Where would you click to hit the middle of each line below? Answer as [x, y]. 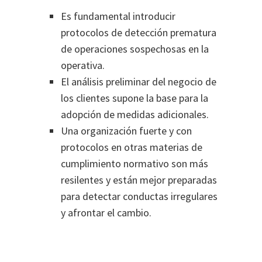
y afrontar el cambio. [106, 213]
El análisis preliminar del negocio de [139, 82]
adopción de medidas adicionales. [135, 114]
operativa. [83, 65]
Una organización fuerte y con [126, 131]
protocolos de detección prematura [139, 32]
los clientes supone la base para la [135, 98]
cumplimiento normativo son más [135, 163]
